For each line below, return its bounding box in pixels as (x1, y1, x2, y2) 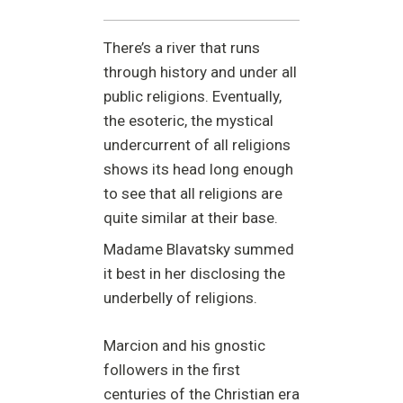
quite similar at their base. (103, 208, 278, 227)
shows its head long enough (103, 159, 293, 178)
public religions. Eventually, (103, 86, 282, 105)
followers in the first (103, 360, 240, 379)
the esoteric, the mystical (103, 111, 273, 130)
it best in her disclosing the (103, 264, 285, 283)
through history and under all (103, 62, 297, 81)
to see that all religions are (103, 184, 282, 202)
